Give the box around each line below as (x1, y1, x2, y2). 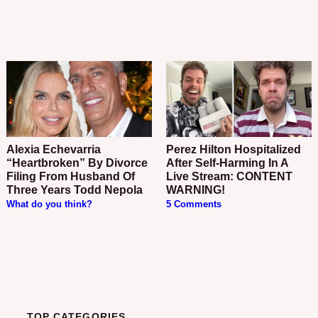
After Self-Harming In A (165, 157, 288, 170)
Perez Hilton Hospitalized (165, 143, 174, 156)
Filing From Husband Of (6, 170, 136, 183)
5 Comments (165, 199, 221, 210)
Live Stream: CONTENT (165, 170, 292, 183)
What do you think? (6, 199, 93, 210)
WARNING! (165, 184, 225, 197)
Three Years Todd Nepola (6, 184, 143, 197)
